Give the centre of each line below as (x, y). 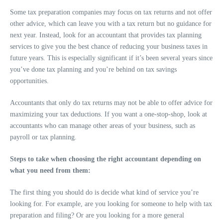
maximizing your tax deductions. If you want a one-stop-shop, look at (109, 114)
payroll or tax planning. (43, 137)
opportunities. (29, 81)
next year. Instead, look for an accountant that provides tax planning (106, 35)
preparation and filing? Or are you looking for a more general (97, 216)
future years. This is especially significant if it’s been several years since (111, 58)
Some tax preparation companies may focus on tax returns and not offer (111, 12)
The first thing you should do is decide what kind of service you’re (104, 193)
